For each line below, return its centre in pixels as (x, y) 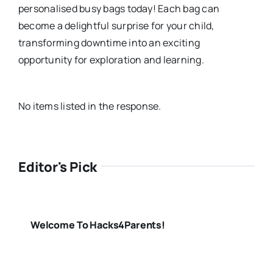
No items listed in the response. (90, 106)
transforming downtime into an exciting (109, 43)
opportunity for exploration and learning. (111, 60)
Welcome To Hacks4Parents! (97, 225)
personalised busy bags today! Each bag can (119, 9)
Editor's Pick (58, 167)
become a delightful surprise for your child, (116, 26)
